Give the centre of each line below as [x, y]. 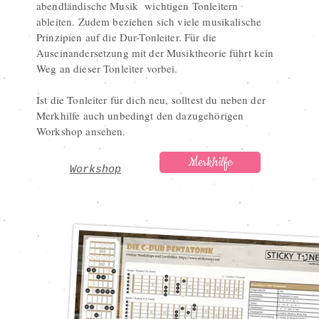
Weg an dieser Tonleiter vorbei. [107, 68]
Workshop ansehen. [81, 131]
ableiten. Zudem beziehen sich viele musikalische [149, 21]
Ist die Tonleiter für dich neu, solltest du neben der [151, 100]
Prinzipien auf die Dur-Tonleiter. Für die [127, 37]
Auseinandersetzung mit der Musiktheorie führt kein [155, 53]
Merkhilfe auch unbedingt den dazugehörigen [140, 115]
